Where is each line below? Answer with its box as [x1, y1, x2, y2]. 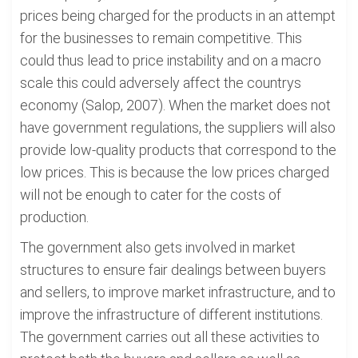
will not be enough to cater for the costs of [20, 186, 281, 203]
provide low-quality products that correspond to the [20, 141, 336, 158]
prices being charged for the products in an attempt [20, 7, 336, 24]
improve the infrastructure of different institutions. [20, 306, 323, 323]
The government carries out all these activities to [20, 328, 320, 345]
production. [20, 209, 89, 225]
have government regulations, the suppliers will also [20, 119, 336, 136]
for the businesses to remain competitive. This [20, 30, 302, 46]
